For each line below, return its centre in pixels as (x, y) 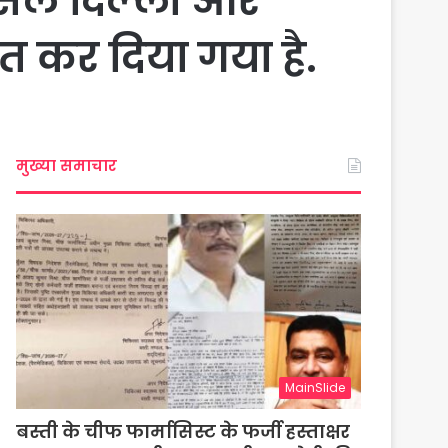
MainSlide (315, 387)
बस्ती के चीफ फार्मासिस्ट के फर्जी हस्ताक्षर (183, 431)
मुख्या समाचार (67, 165)
